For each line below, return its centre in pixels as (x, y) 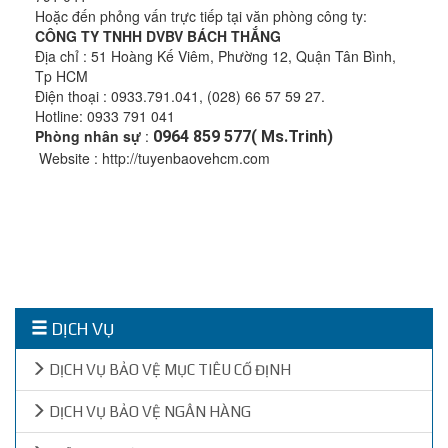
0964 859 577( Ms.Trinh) (243, 136)
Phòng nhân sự (88, 136)
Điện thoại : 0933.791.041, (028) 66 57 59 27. (180, 96)
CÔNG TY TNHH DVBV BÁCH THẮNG (158, 36)
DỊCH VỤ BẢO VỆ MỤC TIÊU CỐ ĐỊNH (168, 369)
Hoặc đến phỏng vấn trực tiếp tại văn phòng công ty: (201, 16)
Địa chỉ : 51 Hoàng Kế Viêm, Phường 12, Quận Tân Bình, (215, 56)
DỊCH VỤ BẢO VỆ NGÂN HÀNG (148, 411)
